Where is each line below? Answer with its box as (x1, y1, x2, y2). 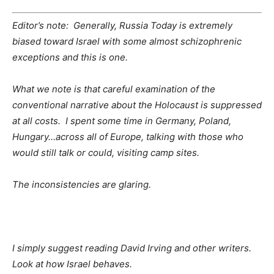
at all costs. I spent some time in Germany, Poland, (12, 115, 231, 127)
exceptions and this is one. (12, 51, 128, 63)
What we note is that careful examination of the (12, 83, 215, 95)
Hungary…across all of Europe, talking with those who (12, 131, 243, 143)
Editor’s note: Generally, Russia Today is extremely (12, 20, 232, 31)
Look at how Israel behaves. (12, 258, 132, 270)
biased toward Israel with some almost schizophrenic (12, 35, 242, 47)
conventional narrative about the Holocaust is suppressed (12, 99, 262, 111)
